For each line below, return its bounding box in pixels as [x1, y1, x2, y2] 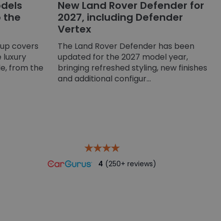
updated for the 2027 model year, [58, 51, 188, 63]
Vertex [58, 22, 91, 36]
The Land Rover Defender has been [58, 40, 194, 52]
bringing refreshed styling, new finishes [58, 62, 207, 74]
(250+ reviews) [103, 158, 156, 169]
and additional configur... [58, 73, 151, 84]
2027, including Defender [58, 10, 183, 24]
